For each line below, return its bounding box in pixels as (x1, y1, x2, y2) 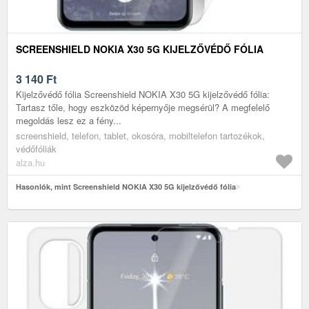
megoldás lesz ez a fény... (16, 113, 121, 127)
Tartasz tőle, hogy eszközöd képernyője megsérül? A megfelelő (16, 100, 270, 114)
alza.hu (16, 155, 45, 169)
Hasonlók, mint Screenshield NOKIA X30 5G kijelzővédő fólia (16, 181, 236, 192)
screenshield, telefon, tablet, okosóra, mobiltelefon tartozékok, (16, 128, 265, 142)
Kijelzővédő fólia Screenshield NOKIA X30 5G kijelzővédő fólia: (16, 87, 270, 101)
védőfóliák (16, 141, 57, 155)
